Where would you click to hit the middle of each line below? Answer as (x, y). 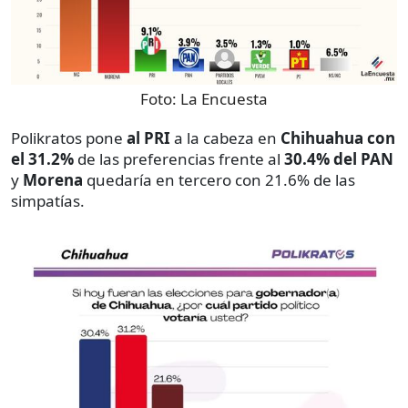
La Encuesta (224, 99)
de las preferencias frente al (181, 159)
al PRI (150, 138)
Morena (55, 180)
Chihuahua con (338, 138)
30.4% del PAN (339, 159)
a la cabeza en (227, 138)
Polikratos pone (69, 138)
